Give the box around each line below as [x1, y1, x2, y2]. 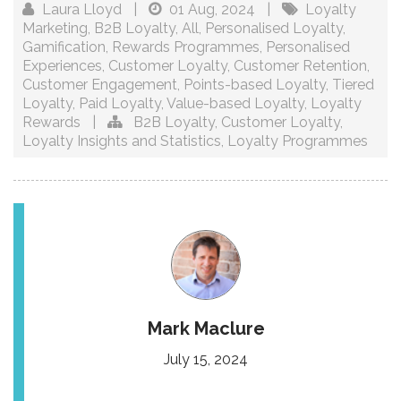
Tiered [332, 76, 374, 94]
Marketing [22, 20, 88, 38]
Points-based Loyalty [183, 76, 326, 94]
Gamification [22, 38, 106, 56]
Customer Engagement [22, 76, 177, 94]
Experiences [22, 57, 102, 75]
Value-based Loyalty [166, 95, 304, 113]
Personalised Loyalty [205, 20, 343, 38]
